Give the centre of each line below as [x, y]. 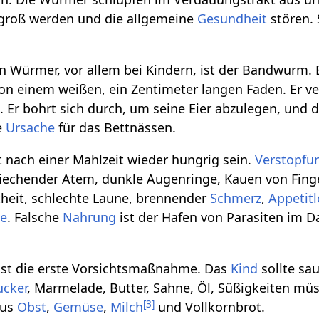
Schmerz [236, 198]
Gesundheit [232, 19]
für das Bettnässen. [116, 128]
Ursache [31, 128]
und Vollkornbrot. [210, 307]
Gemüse [79, 307]
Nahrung [90, 218]
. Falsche [35, 218]
